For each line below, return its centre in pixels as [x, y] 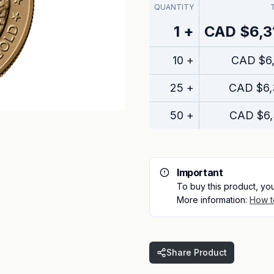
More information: [213, 200]
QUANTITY [174, 7]
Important [200, 172]
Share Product [197, 252]
